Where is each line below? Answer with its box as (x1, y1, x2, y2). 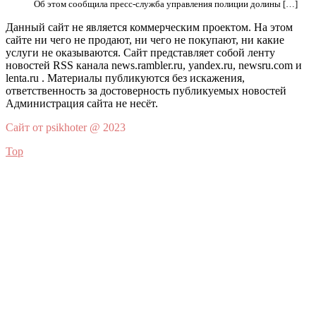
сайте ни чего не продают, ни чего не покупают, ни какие (6, 34, 284, 46)
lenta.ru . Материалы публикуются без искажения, (6, 72, 245, 84)
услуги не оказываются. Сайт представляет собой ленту (6, 47, 275, 59)
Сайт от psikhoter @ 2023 (6, 121, 126, 133)
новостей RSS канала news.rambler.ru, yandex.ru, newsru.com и (6, 59, 302, 71)
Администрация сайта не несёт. (6, 97, 158, 109)
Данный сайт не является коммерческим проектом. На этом (6, 21, 293, 33)
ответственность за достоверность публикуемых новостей (6, 85, 286, 97)
